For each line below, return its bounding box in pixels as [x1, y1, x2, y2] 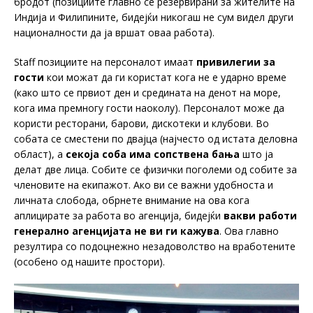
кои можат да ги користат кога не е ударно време [44, 70, 286, 84]
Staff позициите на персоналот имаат [14, 54, 196, 68]
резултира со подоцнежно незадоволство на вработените [14, 239, 296, 253]
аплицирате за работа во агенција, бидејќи [14, 208, 224, 222]
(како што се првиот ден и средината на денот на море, [14, 85, 281, 99]
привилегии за [196, 54, 275, 68]
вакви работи [224, 208, 297, 222]
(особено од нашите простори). [14, 254, 165, 268]
